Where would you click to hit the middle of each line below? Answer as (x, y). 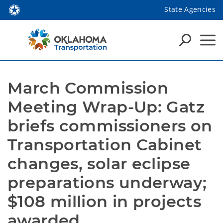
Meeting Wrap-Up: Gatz (106, 107)
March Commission (88, 88)
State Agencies (190, 9)
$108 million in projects (105, 201)
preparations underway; (107, 182)
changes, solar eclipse (99, 164)
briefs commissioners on (110, 126)
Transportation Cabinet (105, 145)
